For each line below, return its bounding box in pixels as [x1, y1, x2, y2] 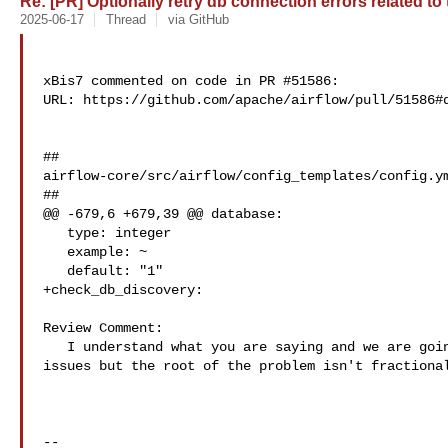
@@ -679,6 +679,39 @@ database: [43, 206, 283, 222]
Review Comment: [43, 320, 163, 336]
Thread [105, 12, 146, 27]
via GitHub [167, 12, 229, 27]
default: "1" [43, 263, 67, 279]
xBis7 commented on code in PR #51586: [43, 73, 339, 89]
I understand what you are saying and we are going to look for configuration [43, 339, 67, 355]
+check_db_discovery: [43, 282, 203, 298]
